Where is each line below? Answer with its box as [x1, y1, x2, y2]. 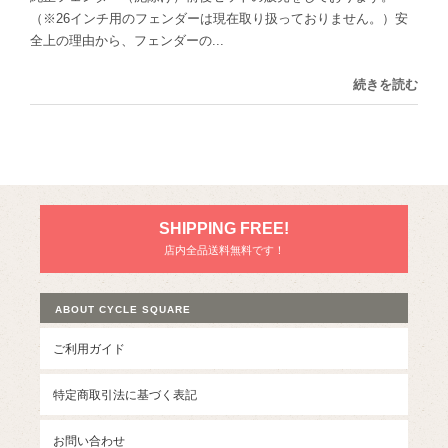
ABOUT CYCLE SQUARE [55, 304, 191, 315]
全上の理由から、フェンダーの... [30, 33, 224, 48]
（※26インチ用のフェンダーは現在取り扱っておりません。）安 [30, 11, 408, 26]
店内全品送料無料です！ [163, 244, 285, 256]
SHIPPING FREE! [159, 220, 289, 237]
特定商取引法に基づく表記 [53, 388, 197, 401]
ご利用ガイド [53, 342, 125, 355]
